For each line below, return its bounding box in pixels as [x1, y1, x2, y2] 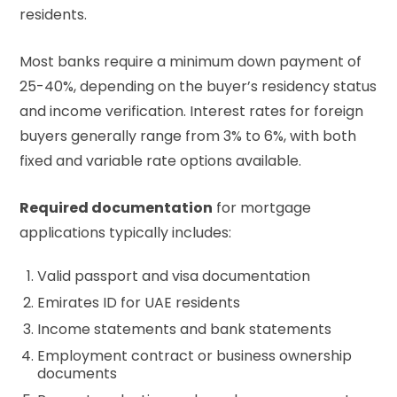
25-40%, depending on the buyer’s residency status [19, 76, 377, 97]
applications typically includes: [19, 222, 231, 244]
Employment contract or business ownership [37, 346, 352, 367]
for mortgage [213, 198, 311, 219]
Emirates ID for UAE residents [37, 292, 240, 314]
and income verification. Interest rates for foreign [19, 101, 363, 122]
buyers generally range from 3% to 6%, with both [19, 126, 356, 147]
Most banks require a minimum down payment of [19, 51, 362, 73]
